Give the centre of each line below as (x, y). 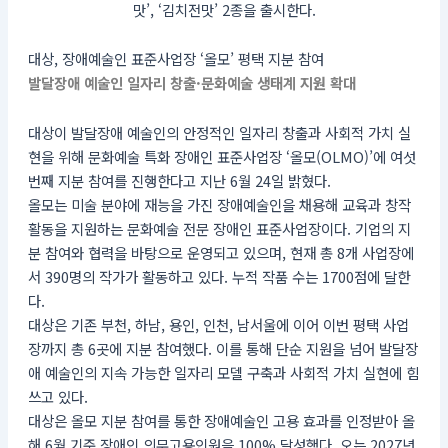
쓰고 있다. (57, 396)
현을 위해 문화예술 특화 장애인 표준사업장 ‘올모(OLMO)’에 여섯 (221, 156)
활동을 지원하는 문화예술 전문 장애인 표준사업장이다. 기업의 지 (219, 228)
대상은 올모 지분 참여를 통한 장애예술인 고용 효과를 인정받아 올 (221, 420)
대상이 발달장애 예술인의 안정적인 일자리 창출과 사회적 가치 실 (219, 132)
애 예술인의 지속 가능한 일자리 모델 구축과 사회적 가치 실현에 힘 (223, 372)
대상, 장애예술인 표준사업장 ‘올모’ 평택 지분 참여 (175, 59)
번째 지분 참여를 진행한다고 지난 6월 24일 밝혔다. (179, 180)
